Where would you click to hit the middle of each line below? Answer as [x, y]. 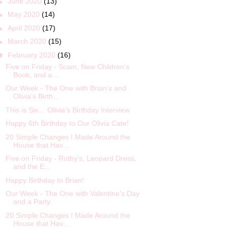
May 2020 [24, 15]
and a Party [32, 202]
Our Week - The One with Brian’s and [66, 88]
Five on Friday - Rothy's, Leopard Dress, [71, 159]
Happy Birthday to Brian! [45, 180]
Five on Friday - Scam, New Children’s [67, 66]
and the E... [32, 167]
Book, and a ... [36, 75]
